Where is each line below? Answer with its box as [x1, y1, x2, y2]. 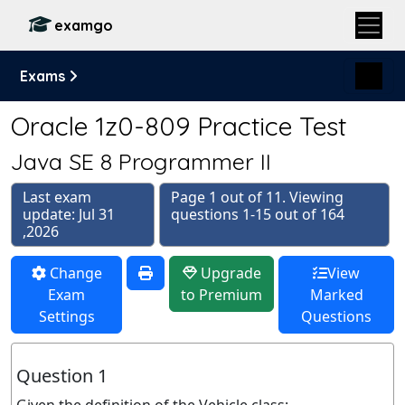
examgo [54, 16, 113, 34]
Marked [309, 285, 363, 305]
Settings [38, 306, 95, 326]
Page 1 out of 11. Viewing [171, 187, 344, 207]
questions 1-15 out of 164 [171, 204, 345, 224]
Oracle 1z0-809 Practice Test [11, 109, 346, 142]
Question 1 [16, 363, 108, 388]
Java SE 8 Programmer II [11, 147, 271, 175]
